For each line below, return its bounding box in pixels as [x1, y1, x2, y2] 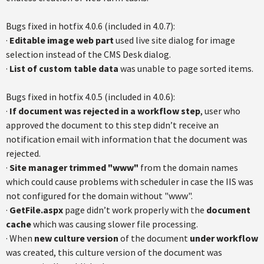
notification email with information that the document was [6, 133, 247, 145]
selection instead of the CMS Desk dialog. [6, 48, 171, 60]
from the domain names [138, 161, 238, 173]
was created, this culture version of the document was [6, 246, 222, 258]
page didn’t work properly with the [63, 204, 206, 216]
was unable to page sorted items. [118, 62, 253, 74]
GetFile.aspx [9, 204, 63, 216]
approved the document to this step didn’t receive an [6, 119, 219, 131]
